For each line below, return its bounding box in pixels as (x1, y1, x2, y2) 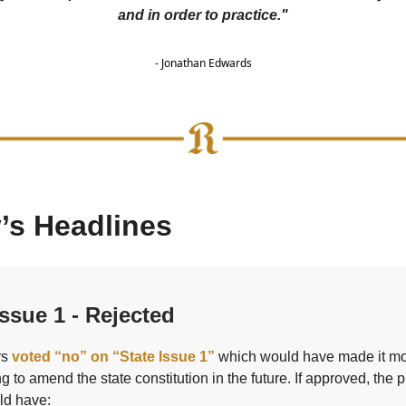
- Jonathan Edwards (154, 55, 252, 72)
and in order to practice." (118, 7, 288, 24)
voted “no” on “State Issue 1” (12, 349, 215, 365)
